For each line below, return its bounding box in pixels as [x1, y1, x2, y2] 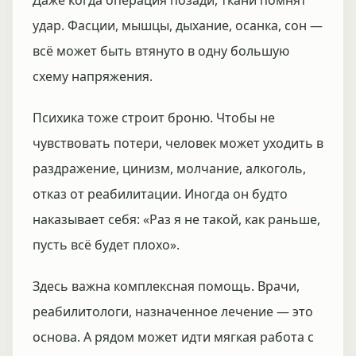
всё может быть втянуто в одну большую [33, 42, 289, 60]
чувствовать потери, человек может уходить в [33, 134, 323, 152]
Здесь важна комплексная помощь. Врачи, [33, 277, 300, 295]
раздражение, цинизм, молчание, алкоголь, [33, 160, 306, 177]
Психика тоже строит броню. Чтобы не [33, 109, 275, 126]
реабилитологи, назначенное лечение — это [33, 303, 313, 320]
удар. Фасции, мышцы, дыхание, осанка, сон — [33, 17, 323, 34]
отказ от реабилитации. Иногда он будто [33, 185, 288, 203]
